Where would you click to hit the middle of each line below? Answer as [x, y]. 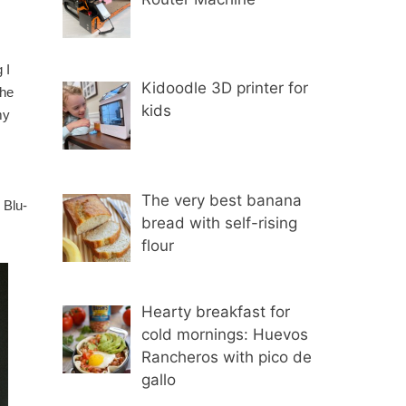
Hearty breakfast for [216, 312]
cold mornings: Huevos [225, 335]
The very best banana [222, 200]
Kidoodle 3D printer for [225, 88]
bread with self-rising [220, 222]
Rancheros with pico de [227, 358]
